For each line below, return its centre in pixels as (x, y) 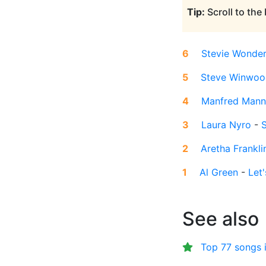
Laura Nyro (226, 125)
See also (221, 219)
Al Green (219, 172)
